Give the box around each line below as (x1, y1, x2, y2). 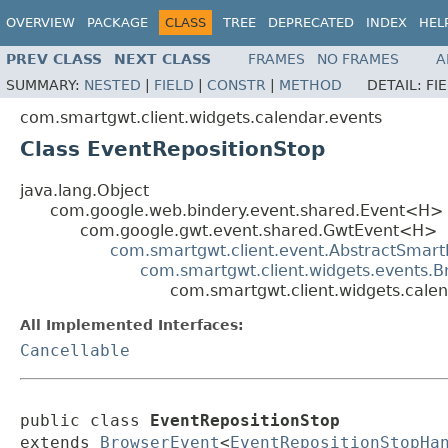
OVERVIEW (6, 15, 75, 30)
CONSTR (207, 77, 266, 94)
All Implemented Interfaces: (20, 317, 244, 334)
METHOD (279, 77, 342, 94)
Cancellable (20, 341, 130, 361)
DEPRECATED (268, 15, 354, 30)
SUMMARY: (6, 77, 84, 94)
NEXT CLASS (114, 51, 211, 68)
